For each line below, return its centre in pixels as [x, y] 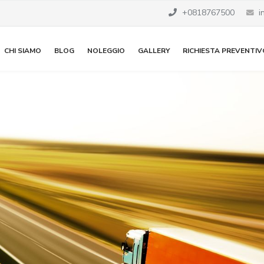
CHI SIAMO [22, 51]
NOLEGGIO [106, 51]
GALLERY [154, 51]
